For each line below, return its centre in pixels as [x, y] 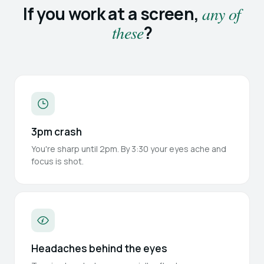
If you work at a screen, [113, 14]
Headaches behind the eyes [99, 248]
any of [222, 14]
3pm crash [57, 132]
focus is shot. [57, 161]
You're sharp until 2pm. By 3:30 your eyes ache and [129, 149]
